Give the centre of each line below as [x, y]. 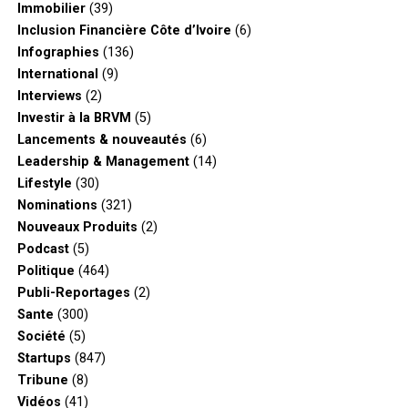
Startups [44, 358]
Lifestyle [44, 183]
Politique [46, 270]
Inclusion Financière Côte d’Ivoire [124, 30]
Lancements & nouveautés [102, 139]
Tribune [42, 380]
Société [41, 336]
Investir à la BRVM [74, 117]
